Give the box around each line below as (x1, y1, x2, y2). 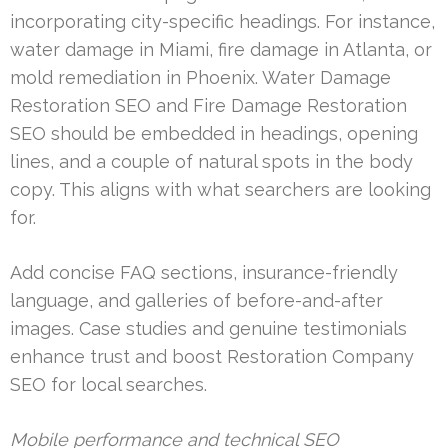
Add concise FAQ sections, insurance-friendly (10, 261, 398, 283)
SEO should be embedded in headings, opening (10, 122, 418, 144)
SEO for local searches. (10, 373, 207, 395)
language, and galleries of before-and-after (10, 289, 383, 311)
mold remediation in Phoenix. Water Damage (10, 66, 391, 88)
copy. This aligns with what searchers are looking (10, 178, 431, 200)
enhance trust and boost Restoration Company (10, 345, 414, 367)
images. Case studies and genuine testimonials (10, 317, 407, 339)
